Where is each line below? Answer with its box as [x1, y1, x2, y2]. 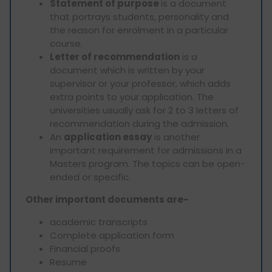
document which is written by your [50, 63, 205, 76]
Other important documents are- [25, 192, 189, 206]
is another [152, 130, 200, 143]
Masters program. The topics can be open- [50, 157, 245, 170]
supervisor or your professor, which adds [50, 76, 231, 90]
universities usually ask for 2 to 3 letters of [50, 103, 239, 117]
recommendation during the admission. [50, 117, 229, 130]
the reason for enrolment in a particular [50, 23, 228, 36]
